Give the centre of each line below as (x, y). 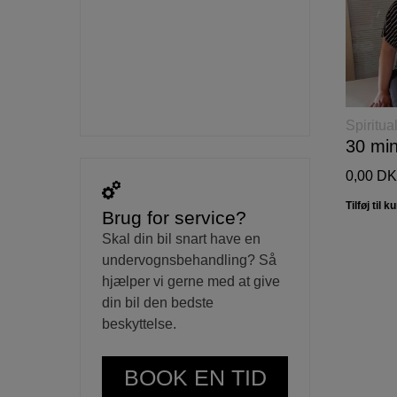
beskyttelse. (139, 324)
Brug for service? (174, 218)
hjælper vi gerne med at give (191, 282)
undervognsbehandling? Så (189, 261)
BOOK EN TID (195, 378)
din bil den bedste (158, 303)
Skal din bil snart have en (181, 239)
